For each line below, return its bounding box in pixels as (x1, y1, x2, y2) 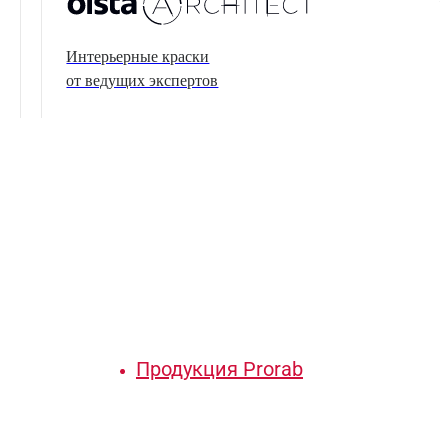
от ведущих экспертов (66, 72, 219, 90)
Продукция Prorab (136, 357, 303, 382)
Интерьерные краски (66, 48, 210, 66)
